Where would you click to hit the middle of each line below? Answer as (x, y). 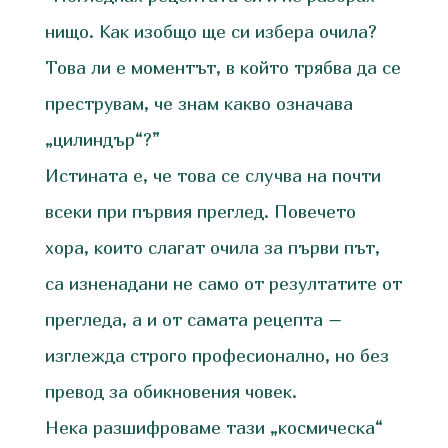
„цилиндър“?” (102, 139)
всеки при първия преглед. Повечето (200, 211)
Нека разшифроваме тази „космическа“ (213, 427)
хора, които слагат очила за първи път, (212, 247)
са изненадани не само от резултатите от (223, 283)
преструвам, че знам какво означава (198, 103)
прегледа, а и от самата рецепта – (193, 319)
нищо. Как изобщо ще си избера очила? (210, 31)
